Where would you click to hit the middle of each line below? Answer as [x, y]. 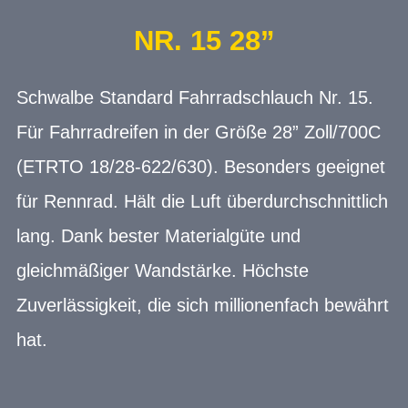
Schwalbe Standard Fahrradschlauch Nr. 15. [195, 97]
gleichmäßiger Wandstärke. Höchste [163, 270]
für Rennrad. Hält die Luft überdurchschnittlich [202, 201]
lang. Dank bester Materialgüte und [158, 235]
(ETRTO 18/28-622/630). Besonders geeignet [201, 166]
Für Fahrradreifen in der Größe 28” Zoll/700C [199, 132]
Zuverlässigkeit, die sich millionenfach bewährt [203, 305]
